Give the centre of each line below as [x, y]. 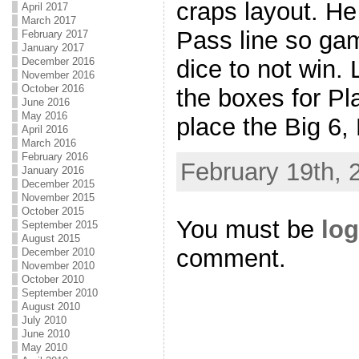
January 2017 [52, 48]
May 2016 [44, 116]
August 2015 [50, 238]
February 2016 [54, 157]
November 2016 [58, 75]
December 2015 [58, 184]
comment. [231, 258]
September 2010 [59, 293]
